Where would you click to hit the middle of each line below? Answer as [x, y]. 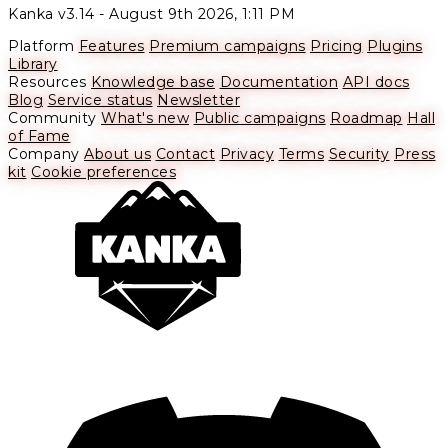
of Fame [39, 136]
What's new [145, 118]
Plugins [395, 46]
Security [359, 154]
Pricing [336, 46]
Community [52, 118]
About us [117, 154]
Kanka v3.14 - [58, 14]
